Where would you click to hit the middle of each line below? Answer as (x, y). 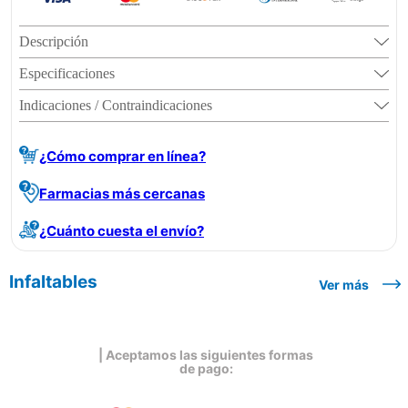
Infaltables (53, 282)
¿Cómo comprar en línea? (122, 157)
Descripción (54, 41)
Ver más (344, 284)
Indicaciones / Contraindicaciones (116, 105)
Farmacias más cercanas (122, 194)
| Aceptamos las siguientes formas (206, 355)
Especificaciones (67, 73)
